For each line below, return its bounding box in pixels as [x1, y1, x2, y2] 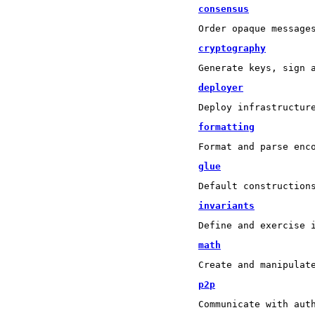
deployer [198, 82, 243, 93]
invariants [198, 200, 255, 211]
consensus [198, 3, 249, 14]
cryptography [198, 42, 266, 53]
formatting [198, 121, 255, 132]
